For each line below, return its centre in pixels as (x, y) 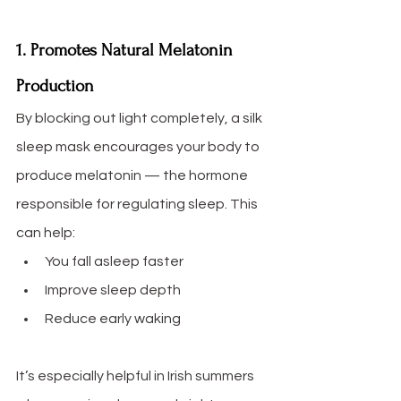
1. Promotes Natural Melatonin (127, 51)
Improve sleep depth (113, 290)
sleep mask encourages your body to (139, 147)
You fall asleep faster (114, 262)
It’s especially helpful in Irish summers (137, 376)
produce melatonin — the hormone (133, 176)
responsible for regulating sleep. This (138, 205)
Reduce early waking (113, 319)
